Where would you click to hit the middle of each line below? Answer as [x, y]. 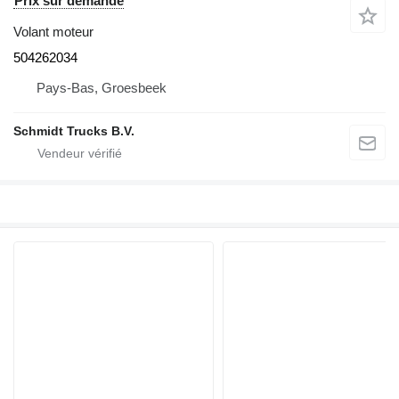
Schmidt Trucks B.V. [74, 130]
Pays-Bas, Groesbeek [102, 87]
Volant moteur [53, 31]
